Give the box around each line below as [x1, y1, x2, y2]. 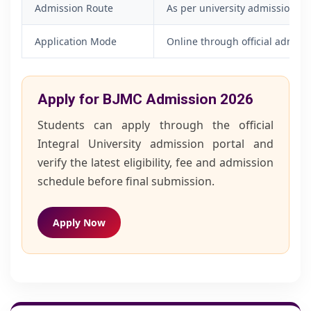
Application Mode [35, 35, 117, 48]
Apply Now [53, 216, 106, 229]
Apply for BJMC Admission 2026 [37, 91, 253, 108]
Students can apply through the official [37, 117, 274, 133]
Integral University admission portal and [37, 136, 274, 151]
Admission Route [35, 1, 113, 15]
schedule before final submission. [37, 174, 215, 189]
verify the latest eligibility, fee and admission [37, 155, 274, 170]
